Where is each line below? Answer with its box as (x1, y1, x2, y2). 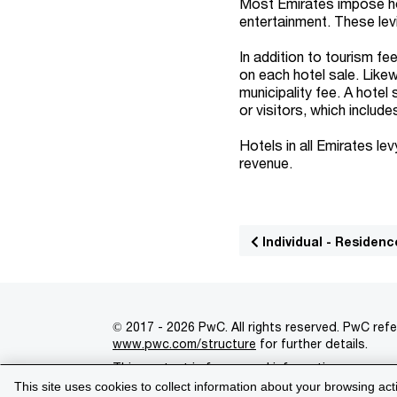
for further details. (256, 336, 368, 351)
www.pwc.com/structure (113, 336, 256, 351)
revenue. (239, 154, 293, 171)
